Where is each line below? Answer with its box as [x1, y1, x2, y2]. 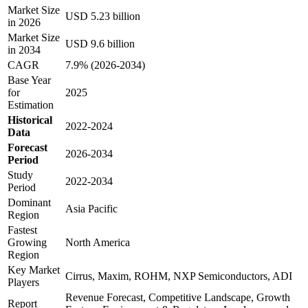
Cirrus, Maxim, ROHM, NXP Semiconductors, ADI [65, 269, 292, 282]
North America [65, 236, 130, 248]
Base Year [8, 74, 51, 86]
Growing [8, 236, 47, 248]
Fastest [8, 223, 37, 236]
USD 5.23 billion [65, 10, 140, 22]
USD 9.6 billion [65, 37, 135, 49]
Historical [8, 113, 52, 126]
